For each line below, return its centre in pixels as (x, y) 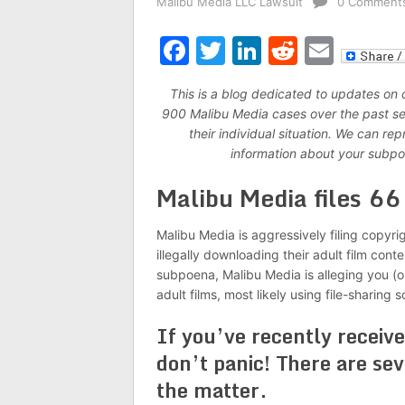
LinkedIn (319, 50)
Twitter (274, 50)
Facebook (256, 50)
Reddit (342, 50)
